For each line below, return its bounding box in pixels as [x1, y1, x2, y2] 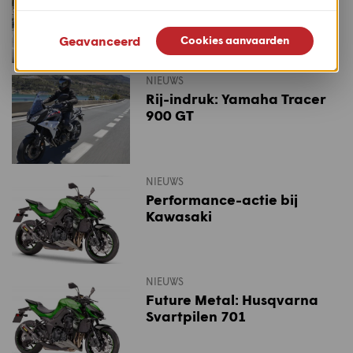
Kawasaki [146, 206, 212, 225]
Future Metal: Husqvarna [146, 291, 318, 309]
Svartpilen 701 [146, 307, 247, 325]
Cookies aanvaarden [180, 32, 289, 46]
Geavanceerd [59, 32, 140, 48]
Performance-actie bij [146, 190, 298, 208]
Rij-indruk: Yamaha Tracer [146, 90, 326, 108]
